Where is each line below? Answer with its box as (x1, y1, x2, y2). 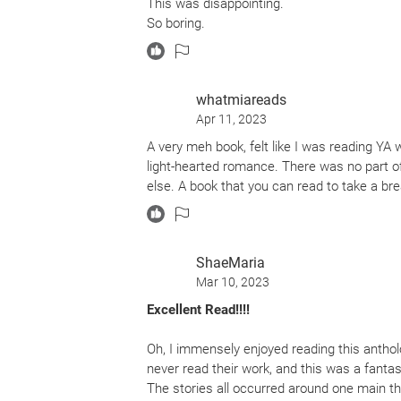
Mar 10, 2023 (196, 275, 269, 289)
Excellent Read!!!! (147, 302, 250, 318)
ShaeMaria (196, 254, 265, 271)
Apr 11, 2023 (196, 112, 267, 126)
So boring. (147, 15, 205, 31)
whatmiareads (196, 91, 286, 108)
